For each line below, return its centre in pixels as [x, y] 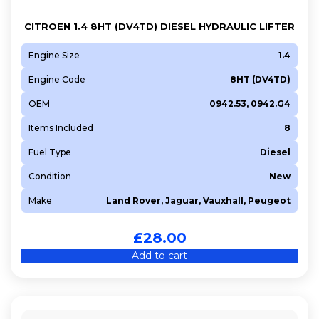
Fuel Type [50, 152]
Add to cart [159, 255]
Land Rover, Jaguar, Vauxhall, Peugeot [198, 200]
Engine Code [57, 79]
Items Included [61, 127]
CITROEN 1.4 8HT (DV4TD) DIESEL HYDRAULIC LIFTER [159, 26]
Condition [50, 176]
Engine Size [54, 55]
